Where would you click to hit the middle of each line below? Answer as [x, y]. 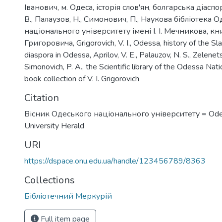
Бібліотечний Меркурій [68, 196]
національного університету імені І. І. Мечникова [115, 31]
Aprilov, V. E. [114, 55]
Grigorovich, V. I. [103, 43]
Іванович [41, 7]
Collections [50, 180]
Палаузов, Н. [57, 19]
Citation [42, 98]
